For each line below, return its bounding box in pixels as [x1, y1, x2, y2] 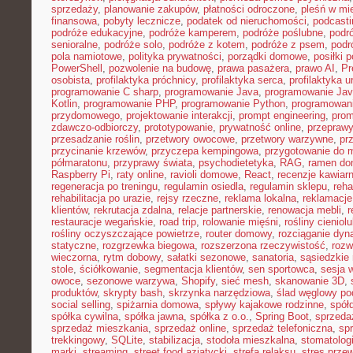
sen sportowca [248, 263, 314, 275]
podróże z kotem [169, 39, 245, 50]
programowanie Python [181, 98, 285, 110]
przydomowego [51, 110, 120, 121]
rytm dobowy [103, 251, 161, 263]
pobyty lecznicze [103, 15, 180, 27]
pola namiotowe [51, 50, 122, 62]
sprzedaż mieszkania [51, 322, 148, 334]
